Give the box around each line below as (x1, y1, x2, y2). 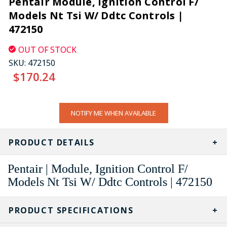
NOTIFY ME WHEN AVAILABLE (71, 108, 156, 118)
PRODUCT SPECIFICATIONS (9, 204, 134, 216)
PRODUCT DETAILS (9, 136, 95, 148)
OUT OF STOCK (18, 44, 77, 55)
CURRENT (9, 103, 50, 115)
